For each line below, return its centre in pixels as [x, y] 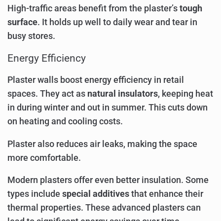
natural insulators [123, 94]
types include [35, 194]
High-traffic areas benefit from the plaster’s [93, 8]
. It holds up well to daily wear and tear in [117, 22]
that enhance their [166, 194]
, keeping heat [185, 94]
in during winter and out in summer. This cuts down [108, 108]
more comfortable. [44, 158]
